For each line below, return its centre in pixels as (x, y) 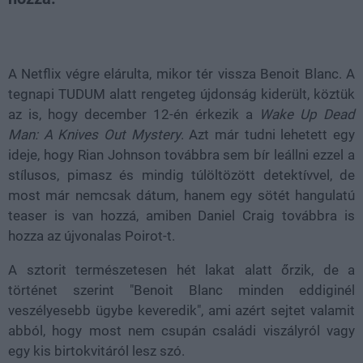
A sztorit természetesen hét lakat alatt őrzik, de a (181, 270)
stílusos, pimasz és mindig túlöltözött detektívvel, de (181, 175)
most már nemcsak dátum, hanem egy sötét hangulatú (181, 195)
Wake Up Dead (307, 114)
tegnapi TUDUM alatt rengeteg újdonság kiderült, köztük (181, 94)
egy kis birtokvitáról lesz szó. (96, 351)
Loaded (128, 28)
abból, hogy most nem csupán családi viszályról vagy (181, 331)
